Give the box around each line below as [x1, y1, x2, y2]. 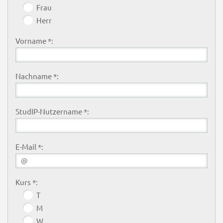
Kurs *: [15, 177, 38, 187]
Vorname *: [15, 35, 53, 45]
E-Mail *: [15, 141, 43, 151]
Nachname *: [15, 71, 59, 81]
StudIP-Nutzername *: [15, 106, 89, 116]
